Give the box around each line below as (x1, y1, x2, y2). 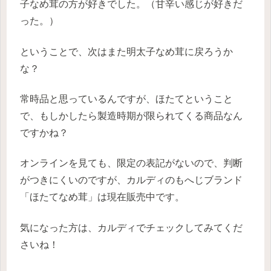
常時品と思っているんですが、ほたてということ (20, 94, 233, 105)
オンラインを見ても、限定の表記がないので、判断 (20, 158, 243, 169)
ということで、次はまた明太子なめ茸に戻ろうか (20, 46, 233, 57)
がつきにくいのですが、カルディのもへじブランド (20, 175, 243, 186)
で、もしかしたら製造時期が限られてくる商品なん (20, 111, 243, 122)
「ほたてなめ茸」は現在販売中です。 (20, 192, 184, 203)
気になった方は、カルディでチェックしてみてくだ (20, 222, 243, 233)
